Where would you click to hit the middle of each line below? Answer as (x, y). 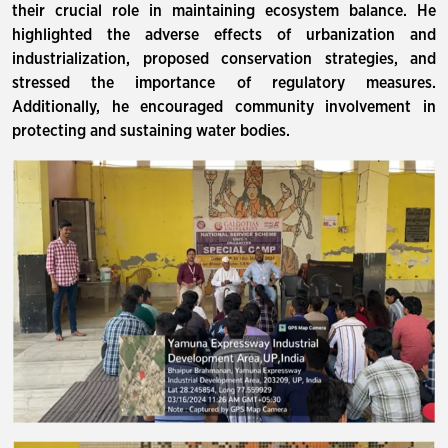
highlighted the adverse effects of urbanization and (224, 35)
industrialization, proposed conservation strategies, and (224, 59)
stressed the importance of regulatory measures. (224, 83)
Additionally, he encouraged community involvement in (224, 107)
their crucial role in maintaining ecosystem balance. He (224, 11)
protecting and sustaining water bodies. (151, 131)
